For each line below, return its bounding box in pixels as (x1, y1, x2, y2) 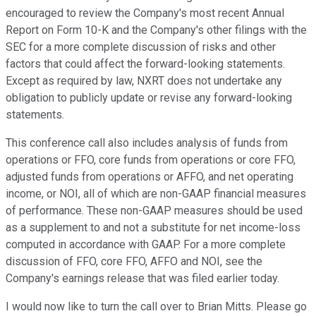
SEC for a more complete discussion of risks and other (6, 40, 276, 54)
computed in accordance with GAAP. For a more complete (6, 238, 286, 252)
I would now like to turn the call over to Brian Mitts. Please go (6, 300, 307, 314)
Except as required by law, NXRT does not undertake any (6, 74, 282, 88)
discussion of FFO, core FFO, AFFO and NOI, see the (6, 255, 262, 269)
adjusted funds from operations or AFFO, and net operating (6, 170, 293, 184)
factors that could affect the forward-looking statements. (6, 57, 285, 71)
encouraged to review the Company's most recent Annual (6, 6, 284, 20)
